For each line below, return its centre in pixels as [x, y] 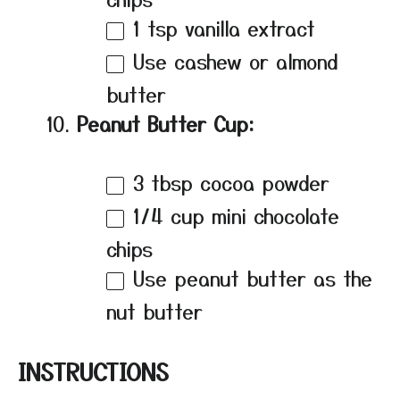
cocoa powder [261, 183]
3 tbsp [163, 183]
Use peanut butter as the [253, 277]
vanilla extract [246, 28]
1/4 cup [169, 215]
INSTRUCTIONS [93, 371]
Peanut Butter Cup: [166, 124]
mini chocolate [272, 215]
